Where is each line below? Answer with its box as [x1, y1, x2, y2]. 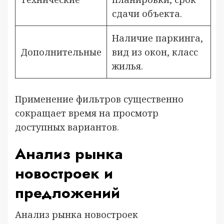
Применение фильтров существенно [15, 93, 183, 105]
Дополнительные [20, 46, 101, 58]
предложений [15, 182, 120, 203]
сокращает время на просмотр [15, 107, 158, 119]
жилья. [112, 60, 143, 72]
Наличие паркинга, [112, 32, 203, 44]
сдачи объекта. [112, 7, 182, 19]
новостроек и [15, 162, 113, 184]
